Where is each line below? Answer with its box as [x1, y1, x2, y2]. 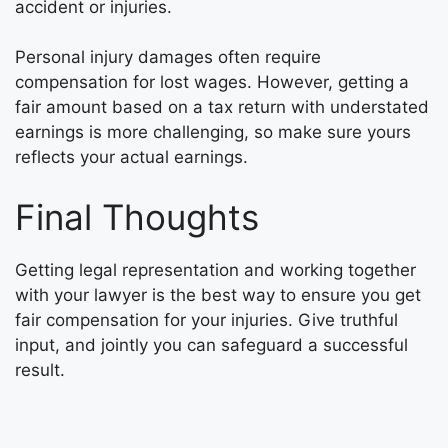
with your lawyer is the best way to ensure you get [15, 284, 421, 305]
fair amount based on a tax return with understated [15, 97, 429, 117]
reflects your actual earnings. [15, 147, 248, 167]
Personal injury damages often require [15, 47, 321, 67]
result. [15, 359, 65, 380]
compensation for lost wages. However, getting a [15, 72, 409, 92]
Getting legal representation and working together [15, 259, 416, 280]
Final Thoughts [15, 195, 259, 238]
